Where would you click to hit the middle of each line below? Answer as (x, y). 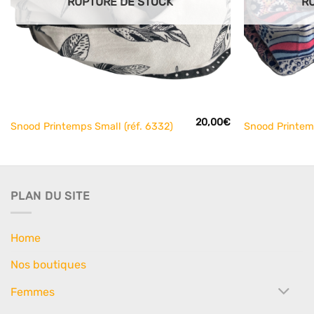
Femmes (33, 292)
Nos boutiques (48, 265)
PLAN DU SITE (50, 196)
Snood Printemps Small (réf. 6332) (91, 127)
